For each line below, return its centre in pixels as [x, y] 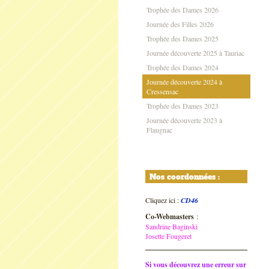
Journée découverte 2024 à [184, 82]
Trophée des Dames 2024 [183, 67]
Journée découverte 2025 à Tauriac [195, 53]
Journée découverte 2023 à [184, 120]
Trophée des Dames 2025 [183, 38]
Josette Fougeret [168, 236]
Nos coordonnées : [185, 177]
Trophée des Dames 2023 [183, 106]
